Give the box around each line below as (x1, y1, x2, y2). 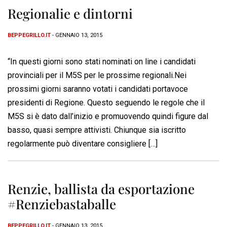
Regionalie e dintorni (8, 5, 133, 23)
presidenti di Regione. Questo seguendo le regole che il (8, 98, 205, 108)
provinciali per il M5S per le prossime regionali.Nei (8, 70, 186, 81)
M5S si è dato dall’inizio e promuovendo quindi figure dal (8, 111, 208, 122)
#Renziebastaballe (8, 195, 116, 213)
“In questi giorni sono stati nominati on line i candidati (8, 57, 196, 67)
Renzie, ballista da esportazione (8, 180, 195, 198)
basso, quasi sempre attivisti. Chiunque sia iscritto (8, 125, 186, 135)
